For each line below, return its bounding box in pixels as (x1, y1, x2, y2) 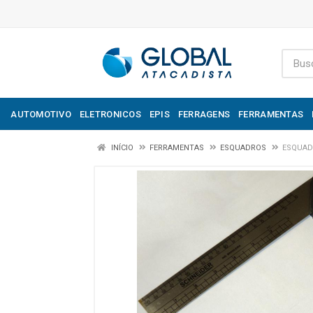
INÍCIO (109, 143, 133, 152)
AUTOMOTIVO (10, 108, 71, 119)
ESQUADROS (220, 143, 266, 152)
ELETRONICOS (79, 108, 141, 119)
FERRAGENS (177, 108, 231, 119)
